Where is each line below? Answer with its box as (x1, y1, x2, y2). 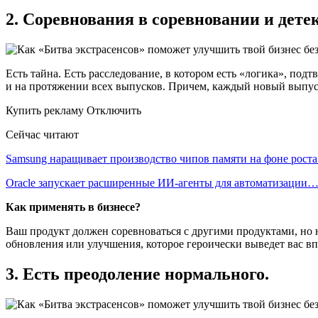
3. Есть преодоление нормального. (6, 265, 269, 284)
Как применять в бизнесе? (6, 201, 141, 214)
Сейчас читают (6, 128, 79, 141)
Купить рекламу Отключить (6, 104, 141, 117)
